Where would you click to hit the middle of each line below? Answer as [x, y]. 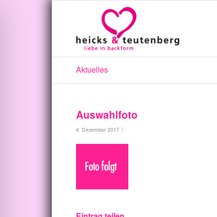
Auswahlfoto [107, 114]
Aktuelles [92, 70]
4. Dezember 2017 [98, 130]
